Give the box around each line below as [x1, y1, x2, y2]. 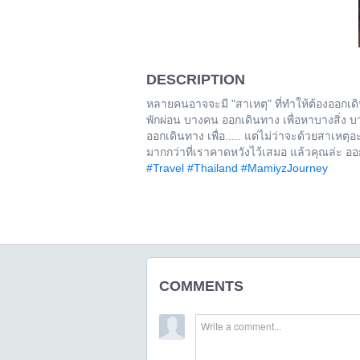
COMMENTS [159, 278, 243, 294]
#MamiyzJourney [241, 162, 328, 174]
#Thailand [187, 162, 238, 174]
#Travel [146, 162, 184, 174]
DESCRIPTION [146, 72, 245, 88]
